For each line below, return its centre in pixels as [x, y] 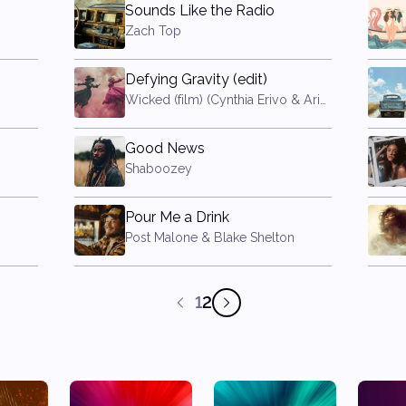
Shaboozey [159, 169]
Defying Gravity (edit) [197, 79]
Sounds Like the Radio [200, 10]
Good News [165, 148]
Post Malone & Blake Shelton [210, 237]
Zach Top [154, 31]
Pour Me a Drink [178, 217]
